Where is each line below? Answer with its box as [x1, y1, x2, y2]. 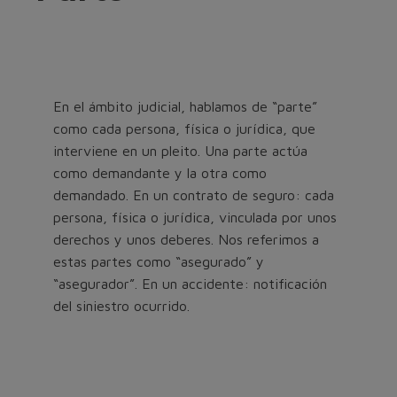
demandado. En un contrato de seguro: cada [53, 186, 334, 203]
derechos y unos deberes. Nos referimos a [53, 230, 319, 247]
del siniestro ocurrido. [53, 297, 190, 314]
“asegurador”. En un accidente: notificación [53, 275, 327, 292]
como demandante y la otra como [53, 164, 267, 181]
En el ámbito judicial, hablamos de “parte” [53, 97, 317, 114]
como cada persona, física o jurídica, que [53, 120, 315, 136]
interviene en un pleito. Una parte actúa [53, 142, 307, 159]
